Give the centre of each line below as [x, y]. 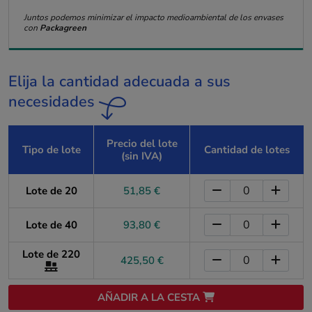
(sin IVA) [142, 156]
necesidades [54, 101]
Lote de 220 [51, 254]
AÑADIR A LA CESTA [150, 297]
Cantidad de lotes [247, 149]
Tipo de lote [51, 149]
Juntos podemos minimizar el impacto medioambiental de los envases [153, 17]
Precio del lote [142, 143]
